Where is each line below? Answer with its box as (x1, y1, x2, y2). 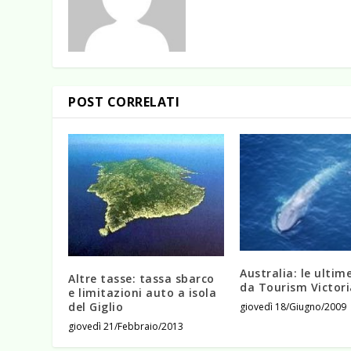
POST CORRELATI (68, 92, 180, 110)
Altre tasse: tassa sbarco (68, 270, 215, 286)
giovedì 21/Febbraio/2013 (68, 319, 184, 333)
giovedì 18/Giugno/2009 (240, 299, 346, 313)
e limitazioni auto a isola (68, 284, 217, 300)
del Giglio (68, 299, 124, 314)
